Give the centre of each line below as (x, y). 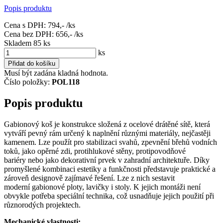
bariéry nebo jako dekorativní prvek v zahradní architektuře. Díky (107, 160)
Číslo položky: (28, 82)
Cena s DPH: (26, 25)
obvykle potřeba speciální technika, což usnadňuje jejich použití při (109, 196)
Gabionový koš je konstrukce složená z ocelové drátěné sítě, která (107, 124)
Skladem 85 (24, 43)
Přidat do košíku (32, 64)
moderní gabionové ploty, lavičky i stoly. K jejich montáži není (102, 187)
